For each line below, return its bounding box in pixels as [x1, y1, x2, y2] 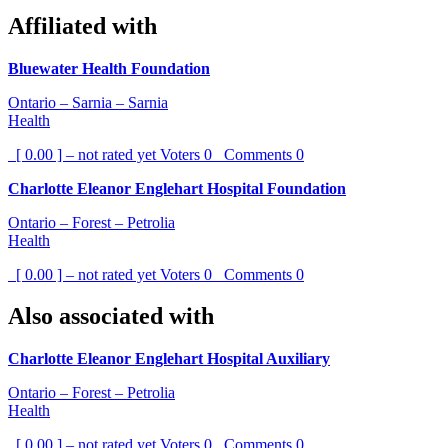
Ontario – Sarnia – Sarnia [8, 93, 168, 111]
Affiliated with [8, 12, 157, 39]
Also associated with [8, 303, 214, 330]
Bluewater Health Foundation [8, 59, 210, 77]
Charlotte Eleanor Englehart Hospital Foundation [8, 179, 346, 197]
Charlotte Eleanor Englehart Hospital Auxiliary [8, 350, 330, 368]
